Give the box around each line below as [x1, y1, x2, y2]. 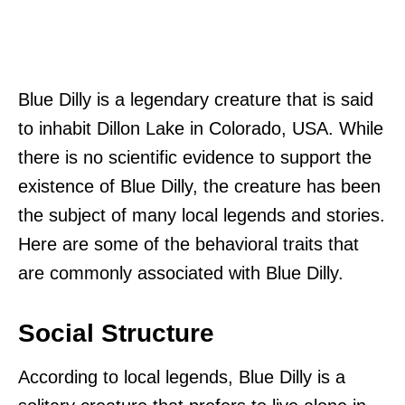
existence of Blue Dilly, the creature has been [18, 175, 381, 196]
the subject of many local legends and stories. [18, 204, 385, 225]
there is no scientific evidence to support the [18, 146, 372, 167]
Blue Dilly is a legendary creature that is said [18, 89, 373, 109]
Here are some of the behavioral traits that [18, 233, 359, 254]
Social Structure [18, 318, 214, 347]
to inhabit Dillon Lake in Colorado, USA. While [18, 118, 383, 138]
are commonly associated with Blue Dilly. [18, 262, 344, 283]
